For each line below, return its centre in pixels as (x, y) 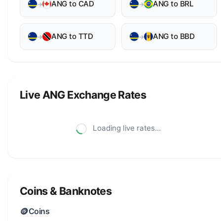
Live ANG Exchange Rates (83, 95)
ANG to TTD (72, 36)
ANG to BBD (174, 36)
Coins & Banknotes (66, 191)
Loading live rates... (126, 128)
